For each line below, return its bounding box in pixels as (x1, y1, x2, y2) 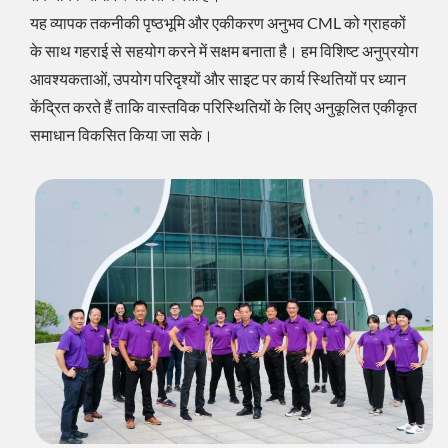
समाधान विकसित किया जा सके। (30, 125, 213, 144)
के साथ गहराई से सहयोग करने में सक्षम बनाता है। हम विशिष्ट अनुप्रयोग (30, 41, 418, 60)
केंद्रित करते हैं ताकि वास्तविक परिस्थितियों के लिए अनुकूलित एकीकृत (30, 97, 417, 116)
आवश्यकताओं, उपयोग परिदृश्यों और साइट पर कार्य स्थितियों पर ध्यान (30, 69, 406, 88)
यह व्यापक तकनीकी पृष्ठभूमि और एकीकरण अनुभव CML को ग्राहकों (30, 13, 406, 32)
